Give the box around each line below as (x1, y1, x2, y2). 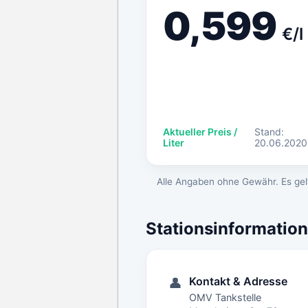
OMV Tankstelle (189, 291, 261, 304)
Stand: (254, 126, 284, 138)
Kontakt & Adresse (189, 274, 287, 289)
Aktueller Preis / (163, 126, 237, 138)
